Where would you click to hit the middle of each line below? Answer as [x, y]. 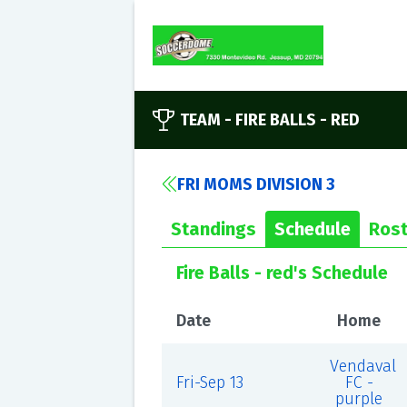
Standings [213, 229]
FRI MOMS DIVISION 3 [256, 184]
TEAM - [207, 120]
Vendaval [362, 366]
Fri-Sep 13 [209, 382]
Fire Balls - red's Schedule [282, 273]
